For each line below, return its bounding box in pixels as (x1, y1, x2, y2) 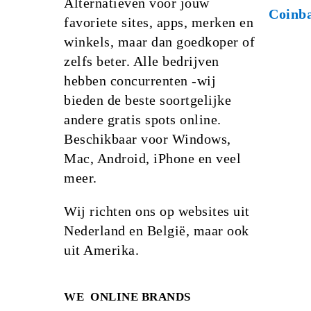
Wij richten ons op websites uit (64, 203, 250, 219)
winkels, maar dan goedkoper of (64, 34, 255, 50)
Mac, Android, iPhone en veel (64, 151, 241, 167)
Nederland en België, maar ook (64, 223, 249, 239)
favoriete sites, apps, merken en (64, 15, 253, 31)
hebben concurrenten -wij (64, 73, 216, 89)
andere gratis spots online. (64, 112, 221, 128)
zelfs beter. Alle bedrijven (64, 53, 219, 69)
